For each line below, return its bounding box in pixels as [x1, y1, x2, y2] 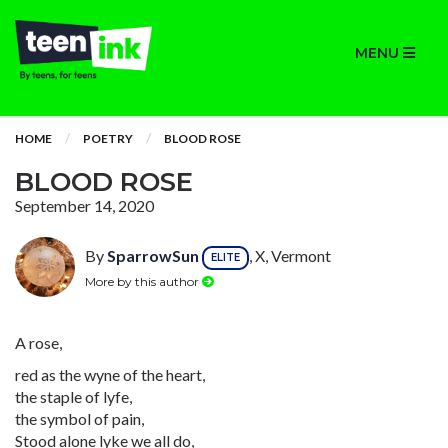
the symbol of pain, [15, 409, 144, 428]
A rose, [15, 333, 62, 352]
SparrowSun [107, 246, 199, 266]
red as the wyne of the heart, [15, 365, 205, 384]
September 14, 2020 [15, 196, 154, 215]
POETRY [83, 131, 133, 146]
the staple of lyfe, [15, 387, 132, 406]
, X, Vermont [249, 246, 331, 266]
